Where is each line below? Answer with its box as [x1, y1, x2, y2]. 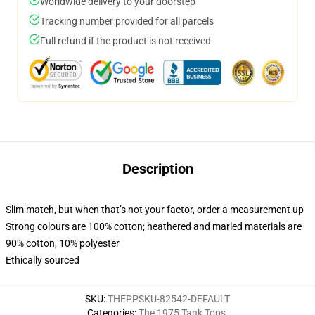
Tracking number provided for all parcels [40, 15, 214, 27]
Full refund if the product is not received [40, 35, 211, 46]
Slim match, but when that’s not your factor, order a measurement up [6, 204, 304, 215]
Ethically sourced [6, 255, 79, 266]
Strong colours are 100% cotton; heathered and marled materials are [6, 221, 302, 232]
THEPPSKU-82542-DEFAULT [108, 293, 230, 304]
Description [122, 160, 193, 177]
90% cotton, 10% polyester [6, 238, 120, 249]
